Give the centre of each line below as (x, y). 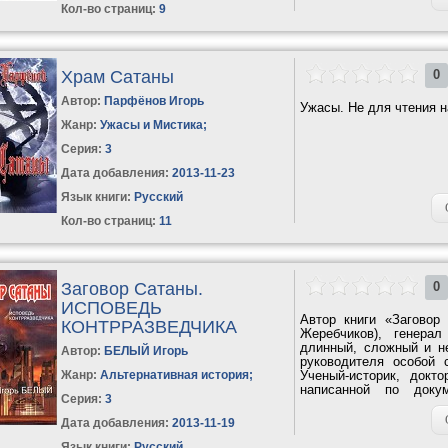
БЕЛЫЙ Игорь (146, 350)
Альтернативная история (175, 374)
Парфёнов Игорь (154, 100)
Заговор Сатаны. (132, 288)
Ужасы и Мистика (152, 124)
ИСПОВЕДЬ (112, 307)
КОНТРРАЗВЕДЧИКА (149, 326)
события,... (333, 403)
